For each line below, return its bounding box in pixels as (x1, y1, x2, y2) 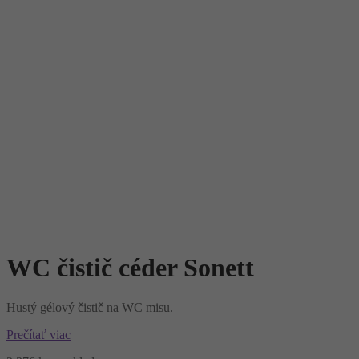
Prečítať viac (6, 327, 71, 341)
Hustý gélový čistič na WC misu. (6, 300, 173, 314)
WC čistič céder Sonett (6, 253, 254, 283)
